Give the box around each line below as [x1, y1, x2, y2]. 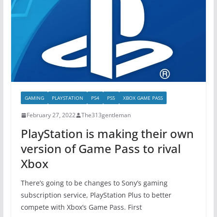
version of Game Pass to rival [20, 140, 181, 157]
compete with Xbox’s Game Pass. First [20, 202, 142, 212]
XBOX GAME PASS [123, 94, 163, 102]
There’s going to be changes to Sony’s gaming [20, 178, 168, 188]
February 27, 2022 [26, 111, 76, 120]
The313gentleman [81, 111, 131, 120]
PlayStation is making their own [20, 125, 194, 142]
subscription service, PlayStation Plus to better [20, 190, 171, 200]
